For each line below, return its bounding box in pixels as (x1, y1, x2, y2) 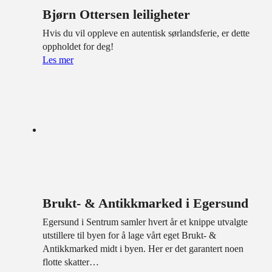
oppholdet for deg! (42, 41, 114, 52)
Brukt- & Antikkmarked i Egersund (42, 195, 248, 211)
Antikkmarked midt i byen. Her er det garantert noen (42, 243, 243, 254)
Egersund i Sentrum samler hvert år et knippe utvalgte (42, 217, 248, 228)
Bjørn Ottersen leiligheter (42, 6, 190, 22)
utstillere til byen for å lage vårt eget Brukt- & (42, 230, 216, 241)
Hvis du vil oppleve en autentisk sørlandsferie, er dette (42, 27, 250, 38)
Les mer (42, 54, 73, 65)
